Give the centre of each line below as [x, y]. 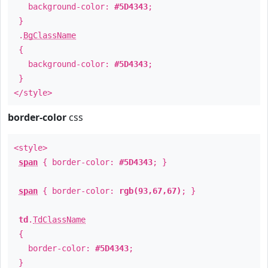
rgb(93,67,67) [150, 191]
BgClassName [50, 35]
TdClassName [59, 220]
